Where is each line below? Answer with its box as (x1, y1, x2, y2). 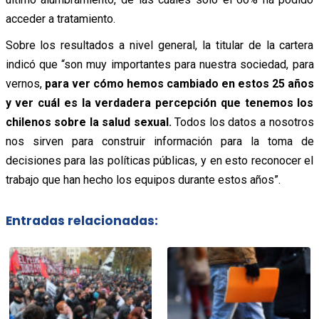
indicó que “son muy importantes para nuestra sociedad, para (5, 57, 314, 71)
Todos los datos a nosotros (174, 115, 314, 129)
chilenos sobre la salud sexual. (5, 115, 175, 129)
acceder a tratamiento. (5, 11, 115, 26)
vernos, (5, 76, 45, 90)
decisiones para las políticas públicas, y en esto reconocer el (5, 153, 314, 167)
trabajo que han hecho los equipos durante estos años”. (5, 172, 281, 187)
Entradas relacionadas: (5, 212, 158, 230)
